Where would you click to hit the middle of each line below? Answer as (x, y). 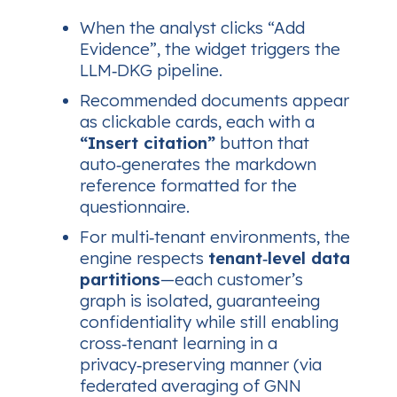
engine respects (144, 258)
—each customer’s (232, 280)
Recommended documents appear (214, 101)
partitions (120, 280)
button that (262, 143)
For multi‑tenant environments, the (215, 237)
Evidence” (118, 49)
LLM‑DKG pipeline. (151, 70)
